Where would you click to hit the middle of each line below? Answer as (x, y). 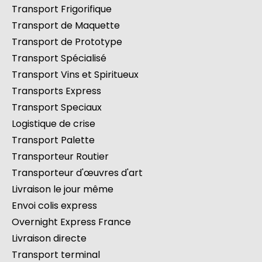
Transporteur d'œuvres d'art (77, 173)
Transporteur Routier (60, 156)
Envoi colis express (54, 205)
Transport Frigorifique (62, 9)
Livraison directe (49, 238)
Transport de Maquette (66, 25)
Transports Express (56, 91)
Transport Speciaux (57, 107)
